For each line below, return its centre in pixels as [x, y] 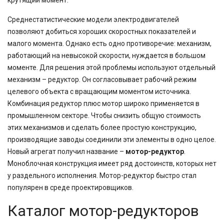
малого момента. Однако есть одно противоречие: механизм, [109, 43]
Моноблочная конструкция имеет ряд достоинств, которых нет [112, 163]
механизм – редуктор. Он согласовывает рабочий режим [102, 79]
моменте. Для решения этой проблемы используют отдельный [111, 67]
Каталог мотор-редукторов [103, 211]
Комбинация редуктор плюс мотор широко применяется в [103, 103]
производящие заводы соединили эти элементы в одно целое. [112, 139]
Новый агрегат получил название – [66, 151]
